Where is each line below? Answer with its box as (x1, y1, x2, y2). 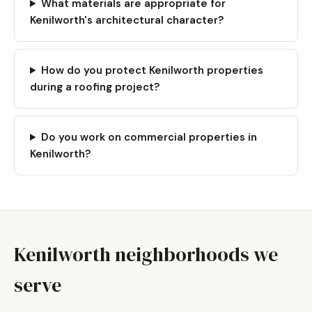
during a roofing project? (30, 80, 159, 94)
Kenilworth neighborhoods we (14, 241, 278, 267)
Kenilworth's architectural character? (30, 13, 224, 27)
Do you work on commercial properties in (40, 130, 257, 144)
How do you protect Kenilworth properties (40, 63, 263, 77)
